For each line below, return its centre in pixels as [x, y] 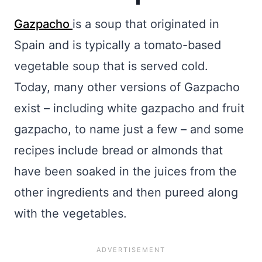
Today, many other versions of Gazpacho [127, 87]
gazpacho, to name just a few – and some [129, 129]
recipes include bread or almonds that [118, 150]
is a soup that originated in [146, 24]
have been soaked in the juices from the [125, 171]
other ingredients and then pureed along [126, 192]
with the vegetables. [70, 213]
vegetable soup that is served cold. [113, 66]
